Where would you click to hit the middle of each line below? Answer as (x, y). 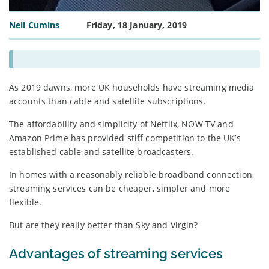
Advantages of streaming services (116, 253)
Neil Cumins (35, 25)
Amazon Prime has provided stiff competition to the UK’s (125, 138)
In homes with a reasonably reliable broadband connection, (131, 174)
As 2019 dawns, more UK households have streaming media (132, 87)
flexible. (26, 202)
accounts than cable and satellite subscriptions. (107, 101)
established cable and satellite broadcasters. (101, 151)
